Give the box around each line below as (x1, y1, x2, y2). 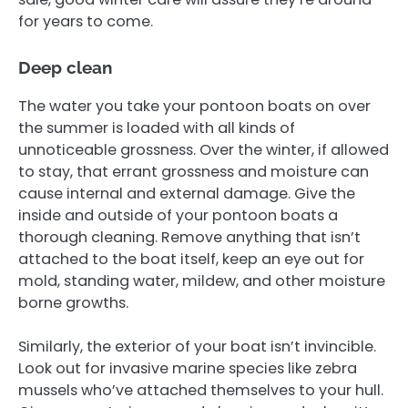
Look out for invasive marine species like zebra (18, 357, 357, 379)
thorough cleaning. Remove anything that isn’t (18, 226, 361, 248)
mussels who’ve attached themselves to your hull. (18, 379, 383, 401)
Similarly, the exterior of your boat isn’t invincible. (18, 335, 376, 357)
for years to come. (18, 11, 153, 33)
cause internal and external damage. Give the (18, 182, 355, 204)
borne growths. (18, 291, 128, 313)
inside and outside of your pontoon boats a (18, 204, 338, 226)
